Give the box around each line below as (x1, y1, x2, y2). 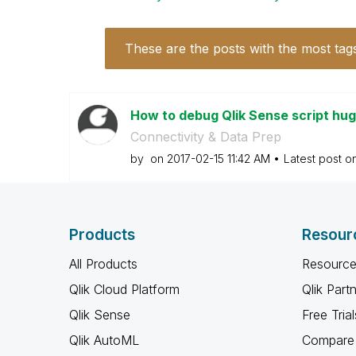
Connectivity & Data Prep (130, 129, 281, 145)
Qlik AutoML (69, 332, 139, 348)
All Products (69, 256, 137, 272)
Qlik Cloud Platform (69, 281, 180, 297)
